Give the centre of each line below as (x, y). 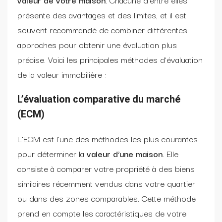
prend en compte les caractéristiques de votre (102, 213)
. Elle (170, 153)
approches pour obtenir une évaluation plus (97, 44)
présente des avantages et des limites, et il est (102, 14)
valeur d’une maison (125, 153)
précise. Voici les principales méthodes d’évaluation (110, 59)
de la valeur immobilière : (62, 74)
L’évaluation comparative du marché (99, 99)
